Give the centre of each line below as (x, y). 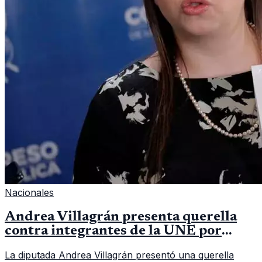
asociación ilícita (59, 245)
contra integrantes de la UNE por (113, 231)
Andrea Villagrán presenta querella (121, 217)
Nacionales (29, 192)
